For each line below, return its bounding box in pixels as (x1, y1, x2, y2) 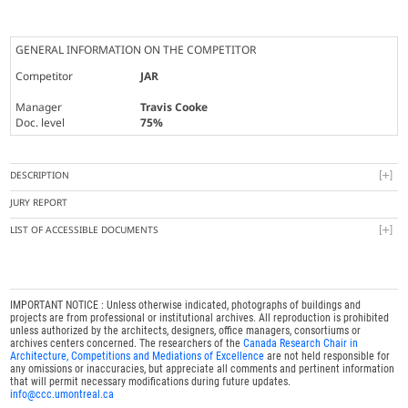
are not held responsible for (264, 350, 391, 363)
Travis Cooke (140, 99, 209, 116)
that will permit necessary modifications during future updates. (10, 375, 291, 389)
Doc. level (15, 115, 66, 131)
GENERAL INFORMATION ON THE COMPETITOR (15, 42, 257, 58)
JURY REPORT (10, 196, 68, 209)
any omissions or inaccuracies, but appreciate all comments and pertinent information (10, 362, 395, 376)
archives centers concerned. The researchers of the (10, 337, 244, 351)
